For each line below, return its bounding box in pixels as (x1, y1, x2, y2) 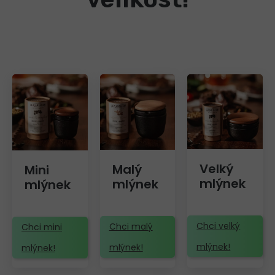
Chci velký (196, 220, 241, 233)
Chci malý (109, 220, 153, 233)
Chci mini (21, 220, 62, 233)
